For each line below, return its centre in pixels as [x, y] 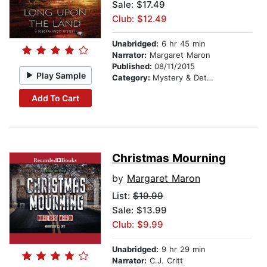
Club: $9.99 [138, 225]
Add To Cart [55, 98]
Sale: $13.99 [139, 210]
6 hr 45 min [182, 44]
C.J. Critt [165, 261]
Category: [132, 78]
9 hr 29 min [182, 249]
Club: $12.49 [139, 19]
